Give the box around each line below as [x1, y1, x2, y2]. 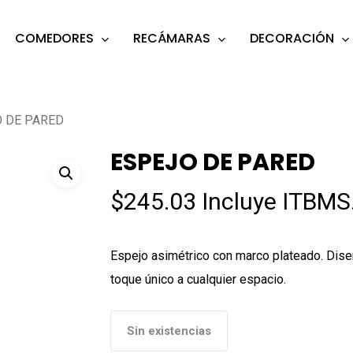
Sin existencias [127, 324, 212, 338]
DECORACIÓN [250, 29, 334, 48]
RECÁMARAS [133, 29, 210, 48]
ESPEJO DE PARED [110, 146, 316, 179]
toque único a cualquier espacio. [110, 272, 287, 287]
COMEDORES [15, 29, 94, 48]
